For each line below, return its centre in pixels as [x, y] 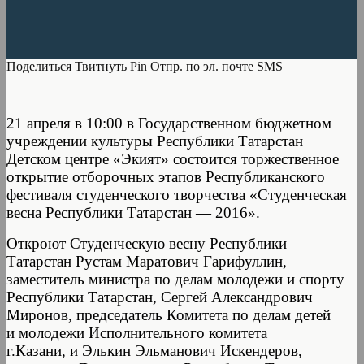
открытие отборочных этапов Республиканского [166, 176]
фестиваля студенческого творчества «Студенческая [177, 194]
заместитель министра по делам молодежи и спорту [175, 279]
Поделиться [39, 66]
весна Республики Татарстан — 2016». [133, 212]
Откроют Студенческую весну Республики [147, 243]
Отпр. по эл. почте [202, 66]
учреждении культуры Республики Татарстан [155, 141]
